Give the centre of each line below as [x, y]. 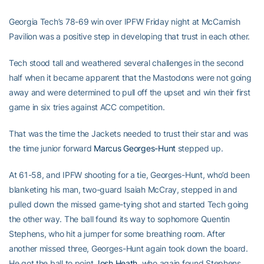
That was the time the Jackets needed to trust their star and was [129, 133]
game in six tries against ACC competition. [87, 107]
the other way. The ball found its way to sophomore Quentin [119, 219]
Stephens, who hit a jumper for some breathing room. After [117, 234]
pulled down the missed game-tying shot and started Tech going [129, 204]
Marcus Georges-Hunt [135, 148]
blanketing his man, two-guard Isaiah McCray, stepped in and [123, 189]
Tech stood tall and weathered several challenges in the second [126, 63]
